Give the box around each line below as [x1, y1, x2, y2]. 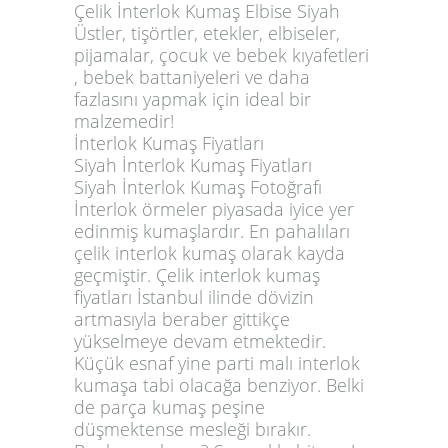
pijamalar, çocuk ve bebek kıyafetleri [74, 42, 369, 67]
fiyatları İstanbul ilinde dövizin [74, 284, 314, 309]
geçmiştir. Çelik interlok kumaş [74, 262, 320, 287]
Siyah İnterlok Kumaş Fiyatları [74, 152, 312, 177]
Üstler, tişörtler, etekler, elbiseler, [74, 20, 340, 45]
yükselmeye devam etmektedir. [74, 328, 326, 353]
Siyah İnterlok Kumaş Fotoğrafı [74, 174, 322, 199]
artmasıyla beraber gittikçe [74, 306, 290, 331]
